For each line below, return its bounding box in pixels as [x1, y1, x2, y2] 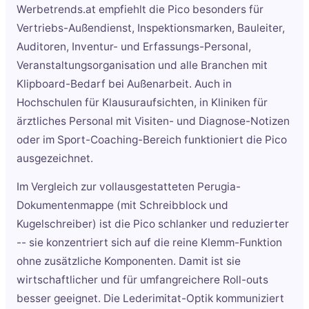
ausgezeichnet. [17, 151, 93, 165]
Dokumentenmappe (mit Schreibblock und [17, 198, 228, 212]
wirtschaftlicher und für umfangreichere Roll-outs [17, 272, 268, 286]
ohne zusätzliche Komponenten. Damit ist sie [17, 254, 241, 268]
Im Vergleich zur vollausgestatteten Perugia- [17, 179, 241, 193]
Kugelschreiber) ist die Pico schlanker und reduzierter [17, 217, 289, 230]
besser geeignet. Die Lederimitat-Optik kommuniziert [17, 291, 284, 305]
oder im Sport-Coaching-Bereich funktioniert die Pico [17, 132, 287, 146]
